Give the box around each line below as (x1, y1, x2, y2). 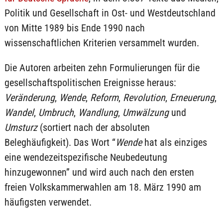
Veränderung (4, 92, 55, 104)
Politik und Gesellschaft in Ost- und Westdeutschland (4, 7, 216, 19)
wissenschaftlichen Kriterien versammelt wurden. (4, 37, 199, 49)
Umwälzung (122, 107, 169, 118)
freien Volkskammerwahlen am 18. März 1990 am (4, 181, 201, 193)
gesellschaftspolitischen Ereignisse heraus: (4, 77, 176, 89)
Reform (90, 92, 118, 104)
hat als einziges (141, 136, 207, 148)
